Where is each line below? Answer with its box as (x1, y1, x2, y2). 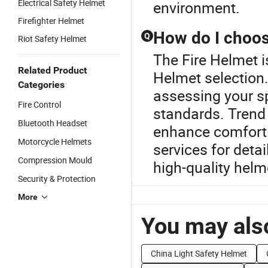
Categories (18, 79, 65, 90)
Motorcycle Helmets (18, 136, 92, 147)
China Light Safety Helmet (151, 248, 247, 259)
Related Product (18, 65, 87, 76)
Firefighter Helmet (18, 15, 84, 26)
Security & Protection (18, 173, 96, 184)
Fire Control (18, 99, 61, 110)
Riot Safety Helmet (18, 33, 87, 44)
